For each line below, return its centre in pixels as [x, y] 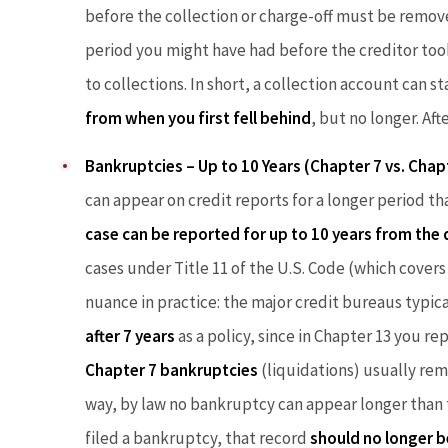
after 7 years [130, 335]
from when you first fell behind [198, 118]
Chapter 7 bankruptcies [171, 369]
